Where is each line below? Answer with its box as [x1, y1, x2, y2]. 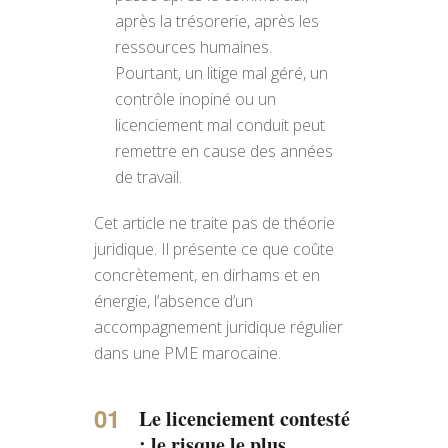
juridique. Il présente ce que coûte [94, 238, 334, 260]
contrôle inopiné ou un [114, 88, 276, 110]
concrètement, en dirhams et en [94, 264, 320, 286]
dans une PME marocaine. [94, 342, 281, 364]
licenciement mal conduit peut [114, 114, 325, 136]
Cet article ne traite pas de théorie [94, 212, 335, 234]
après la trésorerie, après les [114, 10, 319, 32]
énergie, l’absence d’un [94, 290, 253, 312]
